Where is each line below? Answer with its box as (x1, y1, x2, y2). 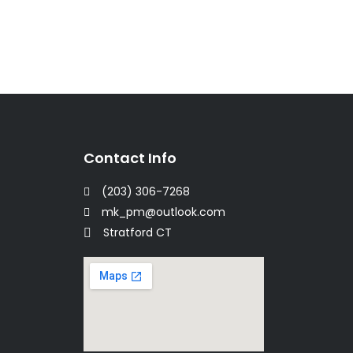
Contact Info (84, 148, 177, 169)
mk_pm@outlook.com (101, 204, 225, 221)
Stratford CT (103, 225, 173, 241)
